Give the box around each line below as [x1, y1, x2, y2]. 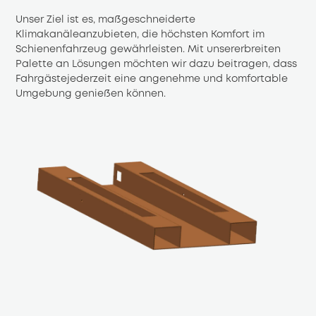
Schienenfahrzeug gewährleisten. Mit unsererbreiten [16, 44, 281, 54]
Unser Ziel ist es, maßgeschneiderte [16, 15, 196, 24]
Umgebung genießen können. [16, 89, 166, 98]
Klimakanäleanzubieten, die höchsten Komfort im [16, 30, 265, 39]
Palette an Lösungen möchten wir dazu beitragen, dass [16, 59, 298, 68]
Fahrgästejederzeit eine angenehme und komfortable [16, 74, 288, 83]
